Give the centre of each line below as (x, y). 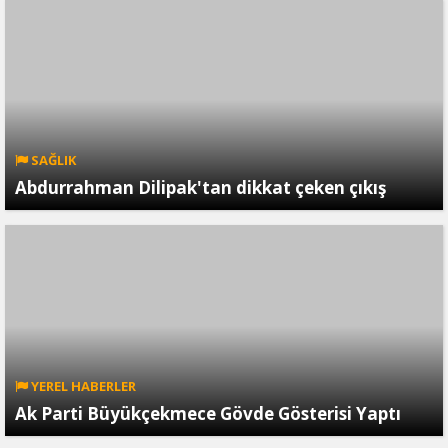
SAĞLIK (52, 160)
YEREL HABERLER (82, 386)
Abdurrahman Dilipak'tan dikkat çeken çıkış (200, 188)
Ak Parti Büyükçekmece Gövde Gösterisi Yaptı (208, 414)
